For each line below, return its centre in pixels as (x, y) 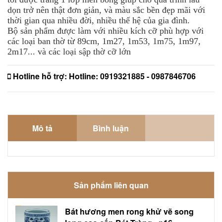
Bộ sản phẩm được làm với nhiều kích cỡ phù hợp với (106, 30)
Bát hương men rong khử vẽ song (130, 211)
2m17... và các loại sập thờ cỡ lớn (69, 51)
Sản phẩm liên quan (111, 185)
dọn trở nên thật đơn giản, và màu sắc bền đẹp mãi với (106, 10)
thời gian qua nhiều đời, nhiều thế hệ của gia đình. (99, 20)
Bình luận (121, 128)
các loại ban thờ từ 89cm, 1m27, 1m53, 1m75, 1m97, (104, 41)
